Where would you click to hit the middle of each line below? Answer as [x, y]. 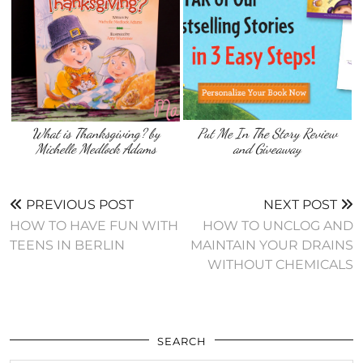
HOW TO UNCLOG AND [278, 226]
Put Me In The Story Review [267, 134]
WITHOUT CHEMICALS [280, 265]
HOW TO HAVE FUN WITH [94, 226]
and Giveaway [267, 149]
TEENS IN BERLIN [67, 246]
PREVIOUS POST [78, 205]
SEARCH [181, 342]
